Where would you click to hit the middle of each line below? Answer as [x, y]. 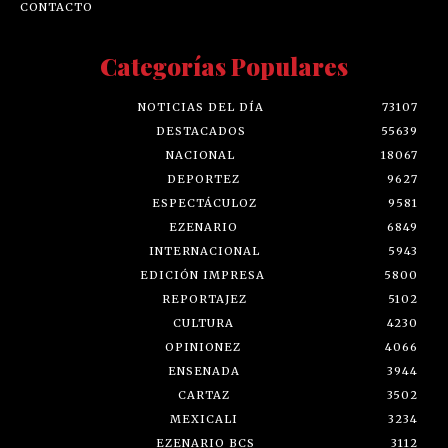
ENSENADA [203, 370]
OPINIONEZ [202, 346]
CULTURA [203, 322]
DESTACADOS [200, 130]
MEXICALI [204, 418]
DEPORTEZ [203, 178]
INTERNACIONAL [204, 250]
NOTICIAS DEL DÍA [201, 106]
